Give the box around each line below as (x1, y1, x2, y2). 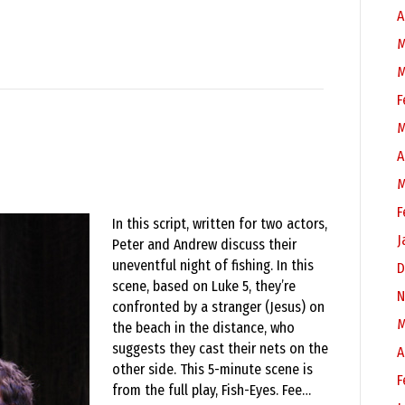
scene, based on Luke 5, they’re (112, 278, 296, 295)
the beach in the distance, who (112, 319, 295, 336)
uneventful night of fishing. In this (112, 257, 314, 274)
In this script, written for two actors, (112, 215, 327, 232)
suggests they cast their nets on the (112, 340, 328, 357)
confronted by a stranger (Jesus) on (112, 298, 325, 316)
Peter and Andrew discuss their (112, 236, 297, 253)
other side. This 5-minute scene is (112, 361, 313, 378)
